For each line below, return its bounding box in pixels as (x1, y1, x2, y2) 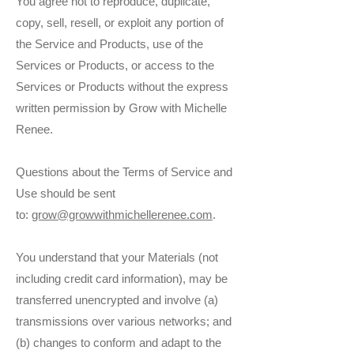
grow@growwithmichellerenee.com (32, 208, 213, 222)
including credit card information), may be (16, 272, 228, 286)
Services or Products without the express (16, 80, 228, 94)
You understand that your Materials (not (16, 250, 218, 265)
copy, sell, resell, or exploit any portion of (16, 16, 224, 30)
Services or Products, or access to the (16, 58, 214, 73)
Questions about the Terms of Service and (16, 165, 232, 179)
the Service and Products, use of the (16, 37, 203, 51)
